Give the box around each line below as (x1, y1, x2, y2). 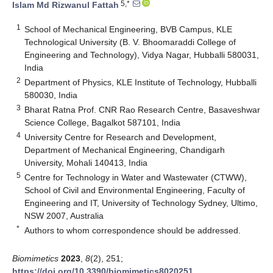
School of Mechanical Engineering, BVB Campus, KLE (24, 24, 233, 34)
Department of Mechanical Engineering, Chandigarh (24, 144, 225, 155)
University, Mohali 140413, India (24, 157, 148, 168)
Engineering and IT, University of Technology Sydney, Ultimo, (24, 197, 258, 208)
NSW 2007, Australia (24, 210, 104, 221)
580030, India (24, 90, 78, 100)
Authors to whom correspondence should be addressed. (24, 225, 241, 235)
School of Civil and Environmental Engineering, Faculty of (24, 185, 246, 195)
